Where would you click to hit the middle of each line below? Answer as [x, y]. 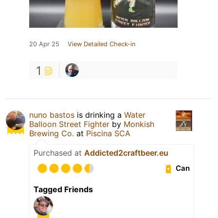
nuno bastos [52, 115]
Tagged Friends [63, 189]
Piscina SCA [108, 133]
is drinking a [99, 115]
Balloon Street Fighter [69, 124]
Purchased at [59, 153]
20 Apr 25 [44, 44]
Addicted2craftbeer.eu [126, 153]
